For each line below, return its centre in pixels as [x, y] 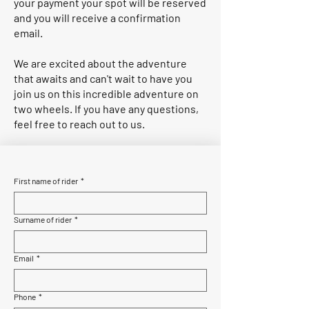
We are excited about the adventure [100, 63]
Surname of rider [43, 219]
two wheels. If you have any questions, [106, 109]
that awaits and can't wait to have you [103, 78]
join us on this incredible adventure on [106, 93]
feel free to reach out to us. [79, 124]
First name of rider [46, 181]
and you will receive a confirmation [97, 18]
